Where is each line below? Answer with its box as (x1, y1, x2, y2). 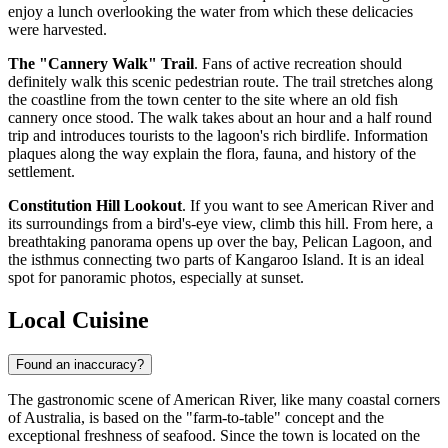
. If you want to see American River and (182, 197, 434, 215)
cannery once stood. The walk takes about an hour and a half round (8, 109, 432, 127)
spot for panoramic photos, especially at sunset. (8, 269, 304, 287)
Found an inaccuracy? (16, 357, 144, 373)
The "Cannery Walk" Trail (8, 55, 194, 73)
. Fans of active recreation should (194, 55, 402, 73)
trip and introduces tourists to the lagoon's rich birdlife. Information (8, 127, 428, 145)
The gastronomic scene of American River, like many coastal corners (8, 391, 440, 409)
